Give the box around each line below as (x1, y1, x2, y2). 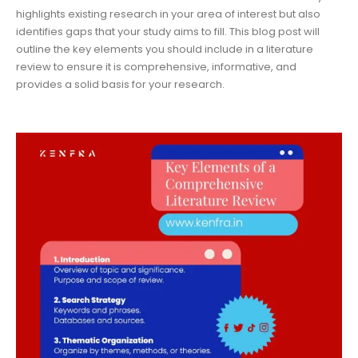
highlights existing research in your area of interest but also (16, 6, 320, 22)
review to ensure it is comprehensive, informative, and (16, 59, 296, 75)
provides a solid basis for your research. (16, 77, 225, 93)
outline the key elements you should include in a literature (16, 42, 313, 58)
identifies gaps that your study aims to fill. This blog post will (16, 24, 320, 40)
